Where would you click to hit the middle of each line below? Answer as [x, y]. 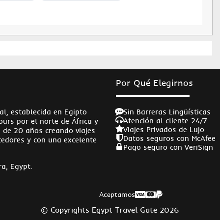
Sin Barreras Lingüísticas [167, 111]
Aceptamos [117, 194]
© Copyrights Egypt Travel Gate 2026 [110, 210]
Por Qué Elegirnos [154, 83]
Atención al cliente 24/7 [165, 120]
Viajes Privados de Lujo [164, 129]
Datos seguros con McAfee [169, 138]
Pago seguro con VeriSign [168, 147]
